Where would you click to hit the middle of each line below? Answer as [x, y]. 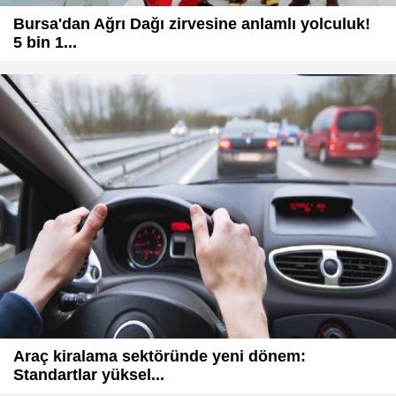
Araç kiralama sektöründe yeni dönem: [160, 356]
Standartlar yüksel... [89, 374]
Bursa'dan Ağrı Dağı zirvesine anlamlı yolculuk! [192, 24]
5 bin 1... [45, 43]
